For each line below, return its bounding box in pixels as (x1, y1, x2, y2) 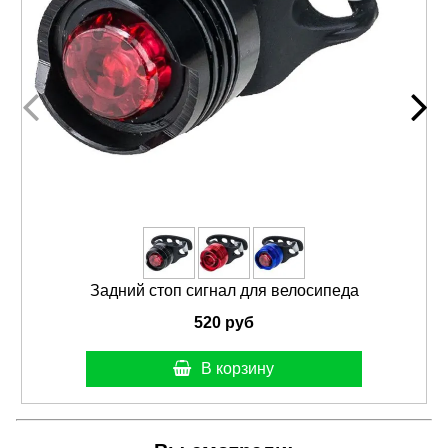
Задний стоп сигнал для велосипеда (89, 281, 359, 299)
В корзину (201, 360, 275, 378)
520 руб (194, 313, 254, 331)
